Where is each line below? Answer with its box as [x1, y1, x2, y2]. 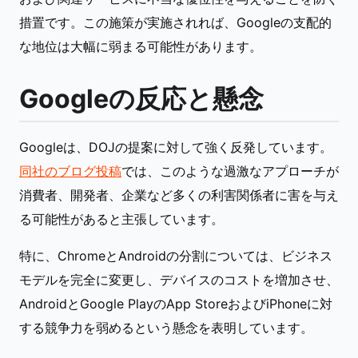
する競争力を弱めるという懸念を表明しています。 [19, 320, 313, 336]
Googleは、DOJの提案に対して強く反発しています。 [19, 139, 332, 155]
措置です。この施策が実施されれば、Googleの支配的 [19, 14, 332, 30]
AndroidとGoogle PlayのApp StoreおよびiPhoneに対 [19, 296, 332, 312]
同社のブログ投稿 [19, 163, 121, 179]
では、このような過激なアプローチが [121, 163, 339, 179]
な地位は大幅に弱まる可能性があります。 [19, 38, 262, 54]
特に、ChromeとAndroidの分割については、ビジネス [19, 248, 332, 264]
